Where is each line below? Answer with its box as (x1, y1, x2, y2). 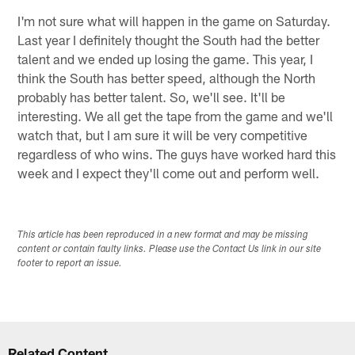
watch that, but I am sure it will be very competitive (17, 126, 308, 143)
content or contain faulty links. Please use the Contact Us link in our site (17, 244, 322, 254)
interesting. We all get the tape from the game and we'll (17, 107, 334, 124)
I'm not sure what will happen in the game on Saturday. (17, 12, 331, 29)
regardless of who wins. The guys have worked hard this (17, 145, 337, 162)
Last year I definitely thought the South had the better (17, 31, 320, 48)
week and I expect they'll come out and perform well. (17, 164, 320, 181)
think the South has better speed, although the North (17, 69, 316, 86)
